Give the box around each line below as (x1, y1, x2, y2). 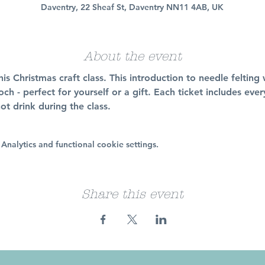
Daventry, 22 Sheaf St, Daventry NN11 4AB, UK (41, 2, 224, 13)
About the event (83, 49, 182, 64)
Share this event (81, 186, 183, 201)
